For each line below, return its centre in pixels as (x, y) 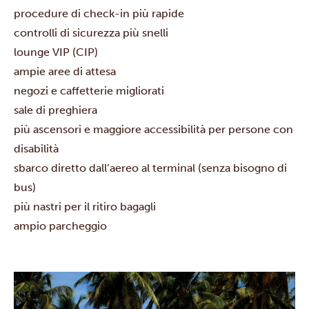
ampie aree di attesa (65, 72)
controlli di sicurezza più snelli (91, 33)
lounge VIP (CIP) (56, 52)
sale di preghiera (56, 110)
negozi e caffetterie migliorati (89, 91)
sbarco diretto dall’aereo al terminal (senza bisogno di (150, 168)
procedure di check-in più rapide (99, 14)
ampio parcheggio (60, 226)
